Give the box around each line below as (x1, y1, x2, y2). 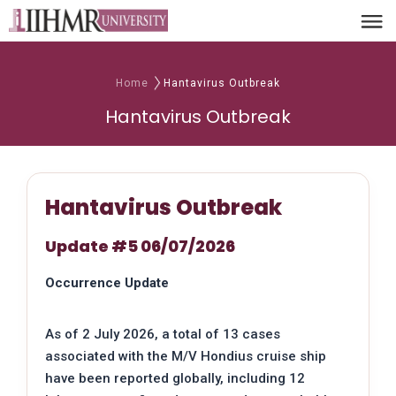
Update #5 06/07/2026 (45, 234, 235, 257)
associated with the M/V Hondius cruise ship (45, 347, 326, 364)
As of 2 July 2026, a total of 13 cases (45, 325, 280, 342)
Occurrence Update (45, 274, 169, 291)
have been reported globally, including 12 (45, 369, 305, 386)
